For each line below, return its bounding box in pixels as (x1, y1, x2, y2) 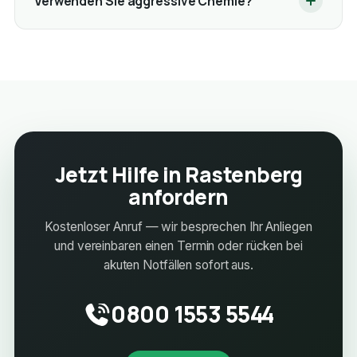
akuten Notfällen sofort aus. (103, 257, 254, 273)
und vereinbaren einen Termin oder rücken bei (54, 238, 303, 254)
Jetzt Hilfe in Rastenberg (55, 160, 302, 190)
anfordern (128, 182, 229, 212)
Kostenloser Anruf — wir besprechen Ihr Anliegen (45, 219, 312, 235)
